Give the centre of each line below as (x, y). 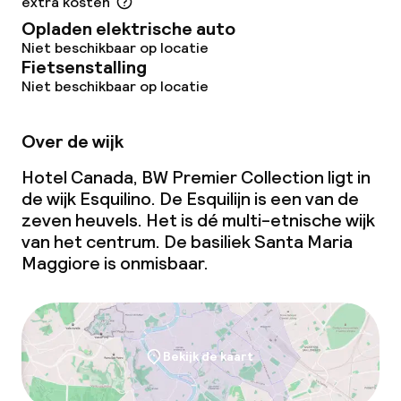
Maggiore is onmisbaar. (115, 263)
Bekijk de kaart (208, 356)
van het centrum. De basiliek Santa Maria (187, 242)
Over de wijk (73, 141)
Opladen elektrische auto (128, 29)
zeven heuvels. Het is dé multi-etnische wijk (198, 220)
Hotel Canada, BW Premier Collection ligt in (196, 177)
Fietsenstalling (84, 67)
